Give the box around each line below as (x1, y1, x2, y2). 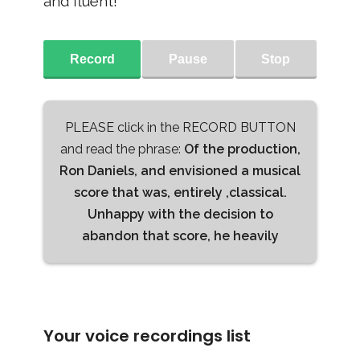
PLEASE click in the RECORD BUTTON (64, 120, 296, 135)
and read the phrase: (59, 141, 184, 157)
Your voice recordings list (43, 325, 251, 347)
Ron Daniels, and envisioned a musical (59, 163, 301, 178)
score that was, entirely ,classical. (73, 185, 287, 200)
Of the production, (183, 141, 301, 157)
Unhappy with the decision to (87, 207, 273, 222)
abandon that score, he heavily (81, 228, 279, 243)
